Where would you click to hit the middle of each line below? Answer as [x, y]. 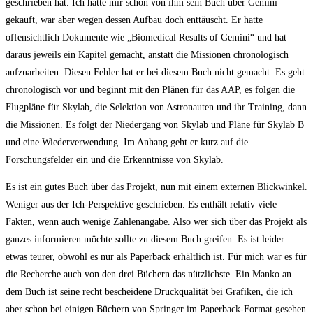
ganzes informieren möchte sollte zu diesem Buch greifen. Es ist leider [145, 239]
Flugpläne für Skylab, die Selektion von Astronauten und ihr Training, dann [156, 107]
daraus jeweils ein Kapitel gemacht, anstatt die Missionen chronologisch [147, 54]
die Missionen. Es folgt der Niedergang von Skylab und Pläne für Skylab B [155, 124]
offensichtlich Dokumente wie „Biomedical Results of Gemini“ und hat [146, 37]
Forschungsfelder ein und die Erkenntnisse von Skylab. [115, 159]
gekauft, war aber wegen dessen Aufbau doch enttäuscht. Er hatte [134, 20]
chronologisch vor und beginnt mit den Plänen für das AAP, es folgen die [150, 89]
